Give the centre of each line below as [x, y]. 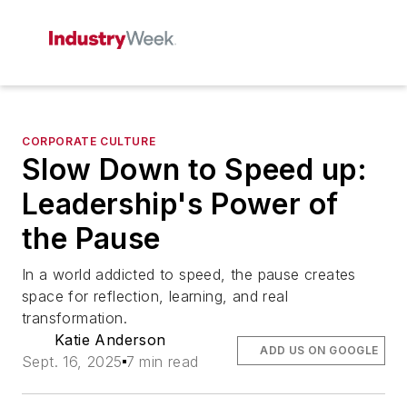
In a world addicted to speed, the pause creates [189, 274]
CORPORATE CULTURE [89, 141]
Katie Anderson [110, 340]
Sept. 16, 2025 [72, 362]
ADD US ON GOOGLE [319, 350]
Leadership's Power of [180, 204]
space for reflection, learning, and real [155, 296]
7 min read [162, 362]
